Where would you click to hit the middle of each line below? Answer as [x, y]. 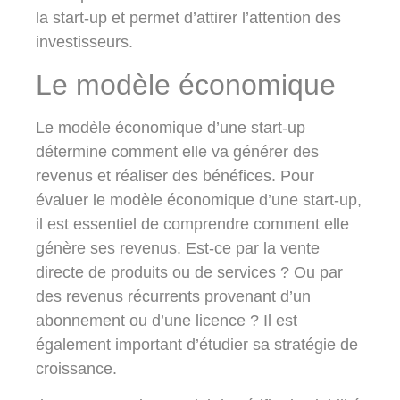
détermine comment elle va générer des [177, 151]
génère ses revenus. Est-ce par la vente [178, 248]
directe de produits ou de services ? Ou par [189, 272]
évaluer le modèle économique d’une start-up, [199, 200]
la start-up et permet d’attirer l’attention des [188, 18]
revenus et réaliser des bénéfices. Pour [175, 175]
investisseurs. [84, 42]
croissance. [76, 368]
